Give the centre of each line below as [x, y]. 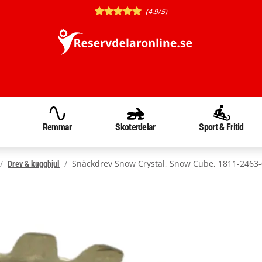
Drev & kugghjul [34, 163]
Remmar [57, 127]
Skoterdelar [135, 127]
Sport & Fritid [221, 127]
